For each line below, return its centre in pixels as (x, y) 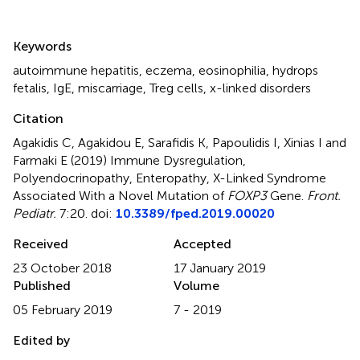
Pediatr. (35, 213)
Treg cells (176, 88)
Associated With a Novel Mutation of (120, 195)
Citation (38, 118)
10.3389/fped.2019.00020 (195, 213)
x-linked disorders (260, 88)
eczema (169, 70)
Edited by (41, 340)
